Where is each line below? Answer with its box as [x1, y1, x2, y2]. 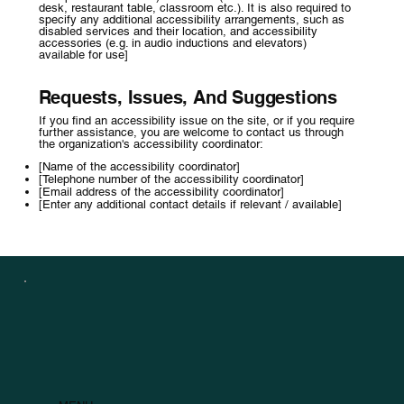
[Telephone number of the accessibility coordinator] [38, 172, 304, 187]
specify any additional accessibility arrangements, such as [38, 12, 344, 26]
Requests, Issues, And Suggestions [38, 87, 338, 109]
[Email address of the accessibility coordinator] [38, 185, 284, 199]
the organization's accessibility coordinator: [38, 137, 263, 151]
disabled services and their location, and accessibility [38, 23, 317, 38]
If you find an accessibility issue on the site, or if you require [38, 114, 354, 128]
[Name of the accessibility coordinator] [38, 160, 240, 174]
